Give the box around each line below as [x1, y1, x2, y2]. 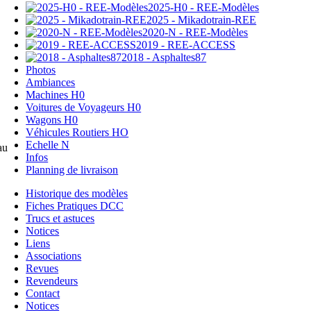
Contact [26, 287, 60, 299]
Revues [26, 262, 59, 274]
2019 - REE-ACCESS [136, 38, 236, 51]
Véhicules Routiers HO [26, 126, 129, 138]
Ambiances [26, 76, 76, 88]
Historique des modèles [26, 187, 128, 199]
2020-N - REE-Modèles [142, 26, 249, 38]
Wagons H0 [26, 113, 78, 126]
